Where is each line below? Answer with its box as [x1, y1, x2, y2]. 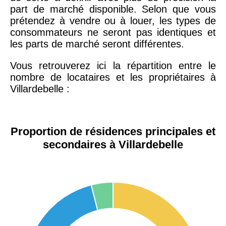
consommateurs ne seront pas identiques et [10, 26, 216, 38]
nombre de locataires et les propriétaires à [10, 71, 216, 83]
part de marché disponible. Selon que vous [10, 3, 216, 15]
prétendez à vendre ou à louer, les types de [10, 15, 216, 26]
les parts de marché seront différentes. [10, 38, 184, 49]
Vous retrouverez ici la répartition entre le [10, 60, 216, 71]
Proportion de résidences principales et [11, 125, 215, 138]
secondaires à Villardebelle [43, 138, 183, 151]
